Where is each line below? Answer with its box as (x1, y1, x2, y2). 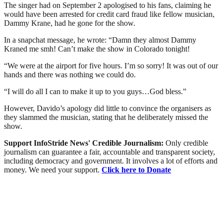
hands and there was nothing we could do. (4, 70, 136, 79)
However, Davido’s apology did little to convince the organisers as (4, 104, 211, 112)
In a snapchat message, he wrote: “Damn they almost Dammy (4, 35, 196, 44)
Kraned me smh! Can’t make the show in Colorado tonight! (4, 44, 190, 53)
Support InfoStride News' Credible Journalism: (4, 138, 166, 147)
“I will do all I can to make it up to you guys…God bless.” (4, 87, 186, 96)
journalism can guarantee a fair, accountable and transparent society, (4, 147, 215, 156)
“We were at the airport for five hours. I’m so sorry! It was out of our (4, 61, 218, 70)
